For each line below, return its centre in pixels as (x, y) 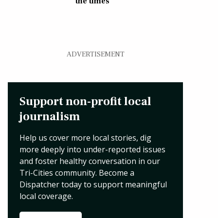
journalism (50, 116)
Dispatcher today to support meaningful (93, 184)
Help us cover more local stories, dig (85, 137)
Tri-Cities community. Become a (77, 173)
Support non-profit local (85, 101)
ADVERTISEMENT (95, 54)
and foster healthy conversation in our (90, 161)
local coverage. (46, 196)
